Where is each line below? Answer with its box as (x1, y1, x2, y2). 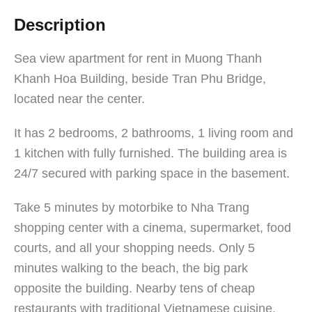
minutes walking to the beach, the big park (14, 261, 248, 276)
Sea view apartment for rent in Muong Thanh (14, 52, 262, 66)
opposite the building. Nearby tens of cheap (14, 281, 255, 296)
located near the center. (14, 92, 145, 107)
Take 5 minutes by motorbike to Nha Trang (14, 201, 249, 215)
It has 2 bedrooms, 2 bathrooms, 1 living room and (14, 126, 293, 141)
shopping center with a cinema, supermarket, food (14, 221, 291, 235)
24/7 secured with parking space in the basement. (14, 166, 290, 181)
